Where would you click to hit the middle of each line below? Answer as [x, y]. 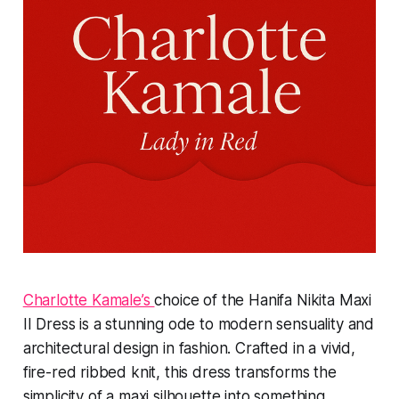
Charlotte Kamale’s [89, 301]
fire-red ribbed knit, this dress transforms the [179, 373]
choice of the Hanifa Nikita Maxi [263, 301]
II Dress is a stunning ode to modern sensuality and [199, 325]
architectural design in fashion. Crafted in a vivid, [189, 349]
